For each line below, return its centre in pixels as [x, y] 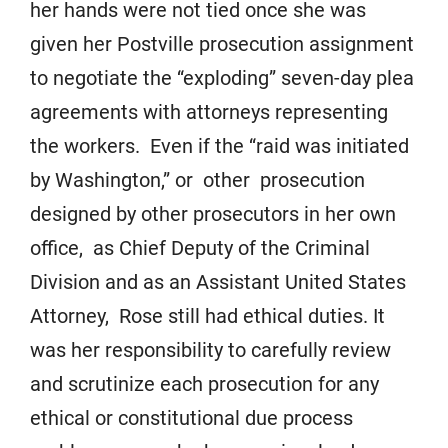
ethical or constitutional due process [191, 418]
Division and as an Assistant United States [218, 282]
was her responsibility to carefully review [210, 350]
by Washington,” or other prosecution [197, 180]
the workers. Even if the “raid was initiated [219, 146]
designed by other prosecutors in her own [213, 214]
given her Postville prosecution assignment [222, 44]
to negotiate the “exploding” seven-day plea [222, 78]
